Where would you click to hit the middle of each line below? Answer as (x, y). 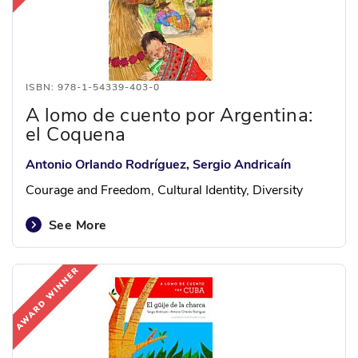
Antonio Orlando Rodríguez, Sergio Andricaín (158, 165)
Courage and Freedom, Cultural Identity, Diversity (164, 190)
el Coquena (76, 134)
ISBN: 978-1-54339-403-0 (93, 87)
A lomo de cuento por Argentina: (170, 115)
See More (78, 225)
